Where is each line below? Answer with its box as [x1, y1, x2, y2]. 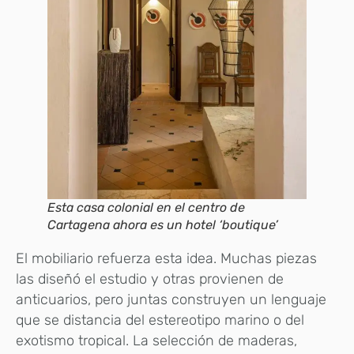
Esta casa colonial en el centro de [47, 200, 245, 216]
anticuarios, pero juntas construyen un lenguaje [16, 291, 326, 309]
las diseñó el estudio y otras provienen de [16, 270, 284, 288]
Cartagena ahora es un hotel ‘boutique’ [47, 217, 278, 233]
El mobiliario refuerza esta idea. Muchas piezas [16, 250, 317, 268]
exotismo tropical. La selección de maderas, [16, 332, 297, 350]
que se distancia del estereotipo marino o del [16, 311, 304, 330]
